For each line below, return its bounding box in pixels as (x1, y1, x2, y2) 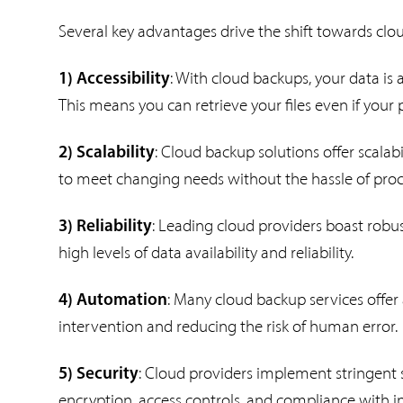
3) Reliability (58, 218, 152, 236)
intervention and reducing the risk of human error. (58, 315, 398, 336)
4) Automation (58, 291, 167, 309)
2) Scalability (58, 144, 155, 162)
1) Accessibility (58, 70, 170, 88)
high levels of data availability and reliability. (58, 241, 354, 263)
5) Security (58, 365, 139, 383)
